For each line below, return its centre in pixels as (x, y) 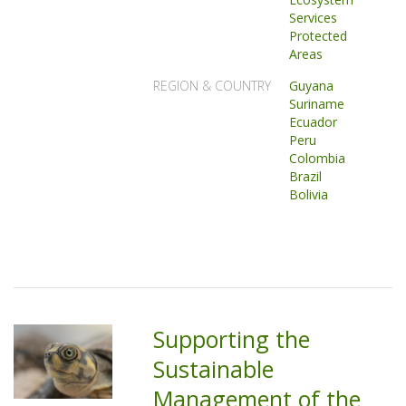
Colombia (318, 158)
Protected (319, 36)
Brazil (306, 176)
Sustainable (214, 369)
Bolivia (309, 194)
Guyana (312, 86)
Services (314, 18)
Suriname (317, 104)
